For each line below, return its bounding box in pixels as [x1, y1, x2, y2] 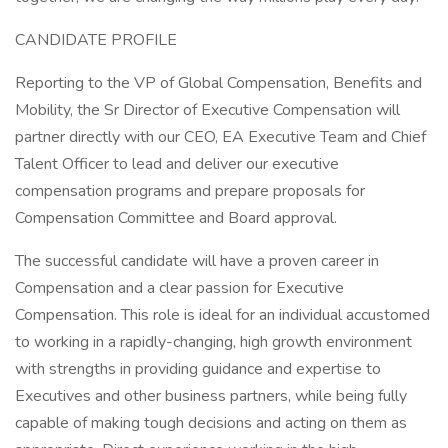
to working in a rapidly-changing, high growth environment [15, 331, 412, 353]
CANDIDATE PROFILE [15, 29, 177, 51]
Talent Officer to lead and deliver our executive [15, 153, 339, 175]
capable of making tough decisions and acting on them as [15, 412, 407, 434]
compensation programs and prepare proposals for [15, 180, 365, 202]
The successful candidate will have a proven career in [15, 250, 379, 272]
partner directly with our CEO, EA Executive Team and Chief [15, 126, 426, 148]
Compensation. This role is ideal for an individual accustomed [15, 304, 430, 326]
